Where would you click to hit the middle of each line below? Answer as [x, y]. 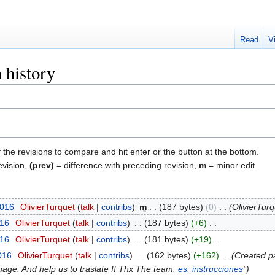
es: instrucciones [211, 269]
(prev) [42, 165]
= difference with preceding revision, [126, 165]
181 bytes [166, 239]
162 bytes [168, 255]
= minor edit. [232, 165]
